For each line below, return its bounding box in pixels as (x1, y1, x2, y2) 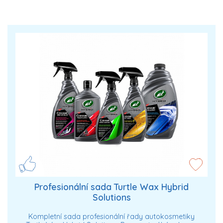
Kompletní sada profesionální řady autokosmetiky (28, 212, 195, 222)
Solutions (92, 191, 131, 203)
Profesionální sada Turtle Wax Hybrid (34, 181, 189, 192)
